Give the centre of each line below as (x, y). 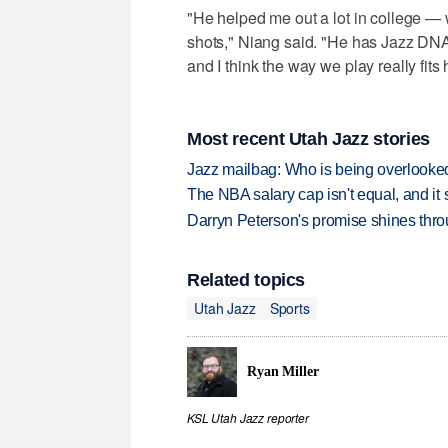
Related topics (246, 279)
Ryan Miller (283, 372)
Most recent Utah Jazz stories (308, 139)
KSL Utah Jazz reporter (248, 418)
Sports (289, 308)
